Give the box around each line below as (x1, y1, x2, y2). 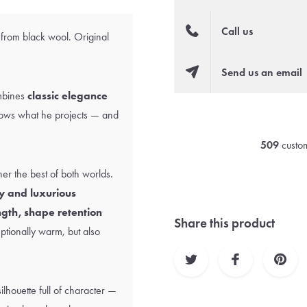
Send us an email (221, 66, 303, 79)
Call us (221, 25, 254, 38)
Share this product (174, 215, 275, 231)
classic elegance (27, 89, 108, 102)
